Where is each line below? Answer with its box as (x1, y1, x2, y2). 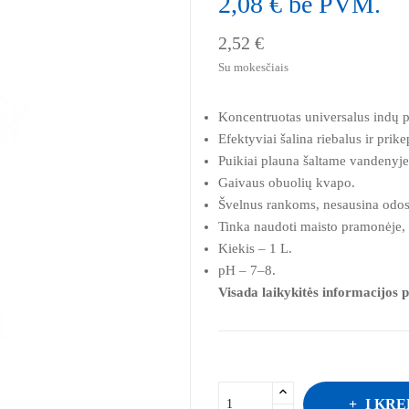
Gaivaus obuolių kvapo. (218, 174, 355, 190)
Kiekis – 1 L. (218, 240, 292, 256)
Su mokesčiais (218, 59, 288, 74)
